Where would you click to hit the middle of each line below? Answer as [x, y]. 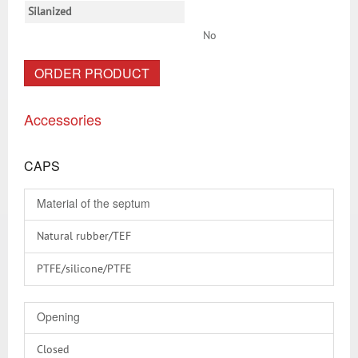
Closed [53, 350]
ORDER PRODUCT [92, 73]
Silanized [50, 12]
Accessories [63, 119]
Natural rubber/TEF [84, 237]
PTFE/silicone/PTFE [84, 269]
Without [57, 335]
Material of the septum [93, 203]
